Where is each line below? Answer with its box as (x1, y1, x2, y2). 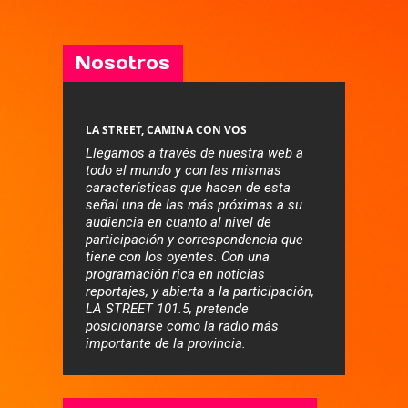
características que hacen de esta (86, 178, 291, 196)
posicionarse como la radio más (86, 317, 279, 334)
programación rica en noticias (86, 265, 265, 282)
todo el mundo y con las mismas (86, 161, 281, 178)
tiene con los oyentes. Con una (86, 248, 270, 265)
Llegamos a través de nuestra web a (86, 144, 303, 161)
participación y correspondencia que (86, 230, 303, 248)
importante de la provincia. (86, 334, 246, 352)
